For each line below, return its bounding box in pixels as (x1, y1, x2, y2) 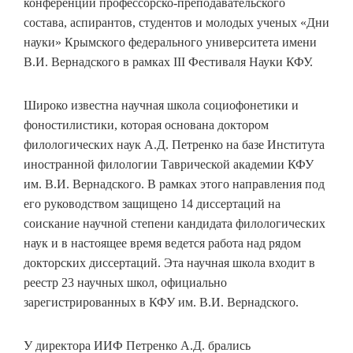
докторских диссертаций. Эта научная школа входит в (24, 256, 315, 269)
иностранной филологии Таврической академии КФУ (24, 158, 314, 171)
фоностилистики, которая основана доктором (24, 118, 269, 132)
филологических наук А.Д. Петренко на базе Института (24, 138, 325, 151)
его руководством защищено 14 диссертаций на (24, 197, 281, 210)
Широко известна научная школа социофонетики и (24, 98, 299, 112)
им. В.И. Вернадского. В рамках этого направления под (24, 177, 325, 191)
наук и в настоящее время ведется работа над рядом (24, 236, 301, 250)
